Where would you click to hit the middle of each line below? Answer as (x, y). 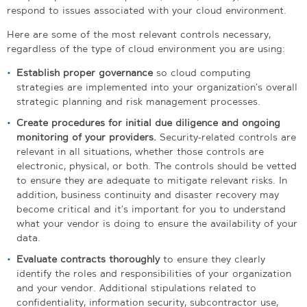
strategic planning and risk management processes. (138, 101)
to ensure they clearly (212, 259)
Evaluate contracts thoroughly (88, 259)
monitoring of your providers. (86, 137)
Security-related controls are (226, 137)
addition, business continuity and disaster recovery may (148, 194)
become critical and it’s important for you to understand (151, 209)
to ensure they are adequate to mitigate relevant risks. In (152, 180)
